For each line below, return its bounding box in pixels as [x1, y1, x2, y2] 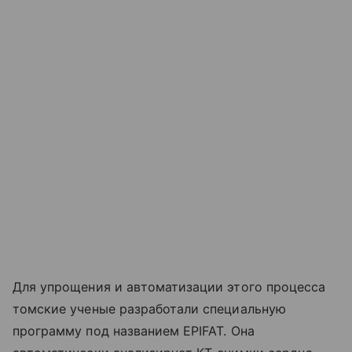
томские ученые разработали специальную [13, 301, 286, 317]
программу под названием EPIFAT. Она [13, 323, 255, 339]
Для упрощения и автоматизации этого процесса [13, 279, 326, 295]
